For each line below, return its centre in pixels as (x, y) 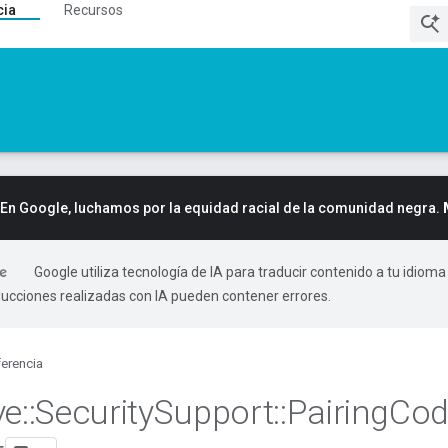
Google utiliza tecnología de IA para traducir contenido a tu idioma (240, 272)
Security (94, 412)
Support (213, 412)
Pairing (338, 412)
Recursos (93, 10)
